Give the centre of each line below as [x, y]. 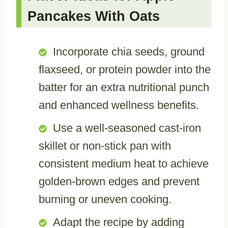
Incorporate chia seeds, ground [129, 51]
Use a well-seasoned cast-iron [127, 128]
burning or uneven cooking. [105, 199]
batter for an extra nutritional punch [124, 87]
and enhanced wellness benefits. [119, 105]
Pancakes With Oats [94, 16]
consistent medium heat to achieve [124, 163]
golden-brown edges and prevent [119, 181]
